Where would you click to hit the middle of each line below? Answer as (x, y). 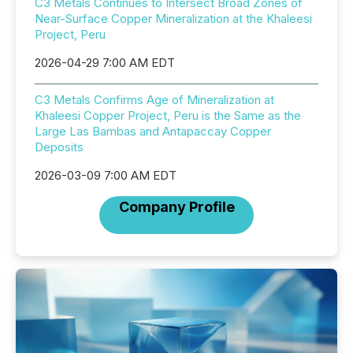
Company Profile (176, 207)
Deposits (59, 147)
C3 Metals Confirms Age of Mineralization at (154, 100)
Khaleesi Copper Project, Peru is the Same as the (168, 116)
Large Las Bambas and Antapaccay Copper (153, 132)
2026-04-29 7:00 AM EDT (105, 63)
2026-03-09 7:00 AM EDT (106, 176)
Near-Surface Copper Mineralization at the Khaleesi (173, 19)
